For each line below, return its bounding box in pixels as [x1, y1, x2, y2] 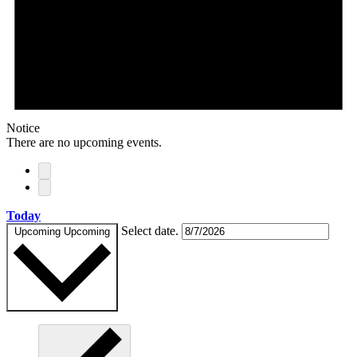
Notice [6, 120, 40, 135]
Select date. [121, 223, 182, 237]
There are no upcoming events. [6, 135, 162, 149]
